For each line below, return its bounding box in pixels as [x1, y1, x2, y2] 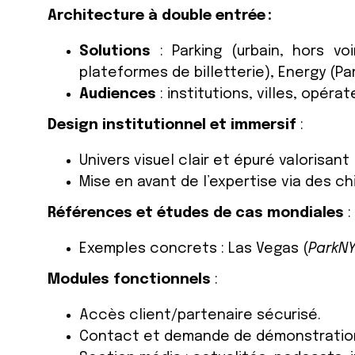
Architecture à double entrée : [48, 9, 272, 24]
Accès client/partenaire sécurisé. [79, 308, 321, 323]
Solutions [79, 44, 151, 59]
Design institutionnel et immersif [48, 118, 296, 133]
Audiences [79, 87, 156, 102]
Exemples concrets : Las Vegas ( [79, 242, 308, 257]
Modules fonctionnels [48, 273, 211, 288]
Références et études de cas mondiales [48, 206, 344, 221]
